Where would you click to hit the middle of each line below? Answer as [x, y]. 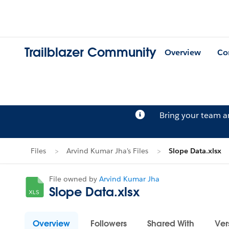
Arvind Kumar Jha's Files [107, 151]
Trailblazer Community [90, 53]
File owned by [74, 179]
